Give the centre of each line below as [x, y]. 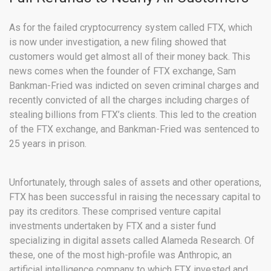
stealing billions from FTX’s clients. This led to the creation [133, 115]
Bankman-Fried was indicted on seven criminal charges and [134, 86]
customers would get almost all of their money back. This [130, 57]
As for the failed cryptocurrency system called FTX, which [131, 28]
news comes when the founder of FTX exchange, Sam [122, 71]
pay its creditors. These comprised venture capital [115, 212]
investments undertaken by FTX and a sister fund [113, 226]
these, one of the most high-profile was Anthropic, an [120, 255]
